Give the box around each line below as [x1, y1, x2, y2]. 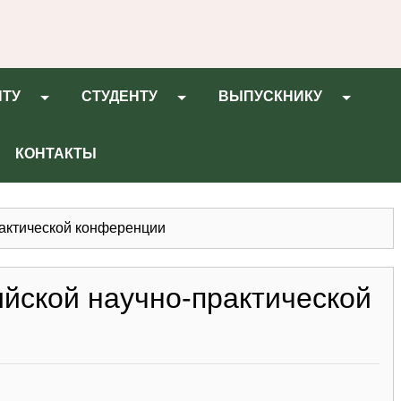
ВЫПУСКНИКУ [218, 89, 322, 104]
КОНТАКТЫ [15, 146, 97, 161]
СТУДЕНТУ [81, 89, 158, 104]
